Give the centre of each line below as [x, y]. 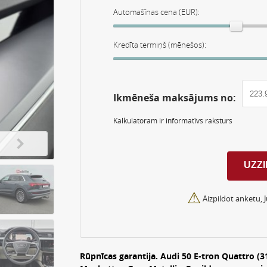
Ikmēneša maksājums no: [175, 98]
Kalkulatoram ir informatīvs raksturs [173, 121]
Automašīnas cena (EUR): [157, 12]
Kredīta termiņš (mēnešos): [160, 45]
